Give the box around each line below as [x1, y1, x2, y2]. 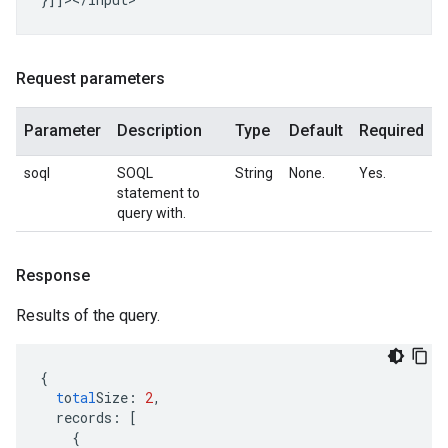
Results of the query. [16, 306, 160, 325]
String [235, 165, 273, 181]
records [56, 408, 112, 427]
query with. [117, 205, 186, 221]
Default [289, 121, 343, 140]
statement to [117, 185, 200, 201]
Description [117, 121, 202, 140]
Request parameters [16, 69, 165, 88]
